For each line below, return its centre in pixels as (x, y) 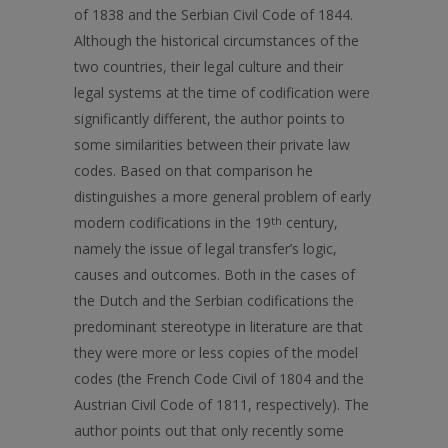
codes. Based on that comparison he (193, 170)
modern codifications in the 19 (172, 222)
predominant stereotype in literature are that (218, 326)
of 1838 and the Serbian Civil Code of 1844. (213, 14)
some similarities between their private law (212, 144)
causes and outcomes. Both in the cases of (214, 274)
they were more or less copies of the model (216, 352)
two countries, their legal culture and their (208, 66)
